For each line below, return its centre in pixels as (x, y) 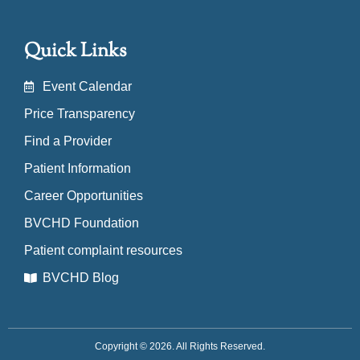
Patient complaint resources (103, 251)
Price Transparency (80, 114)
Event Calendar (87, 87)
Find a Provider (68, 141)
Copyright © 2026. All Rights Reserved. (180, 347)
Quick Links (75, 52)
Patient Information (78, 169)
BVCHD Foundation (82, 223)
